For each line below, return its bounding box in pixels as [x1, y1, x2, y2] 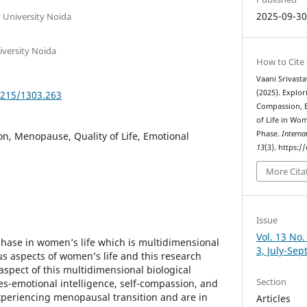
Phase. [256, 128, 282, 138]
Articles [256, 292, 291, 306]
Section [256, 275, 287, 288]
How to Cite [256, 55, 305, 68]
